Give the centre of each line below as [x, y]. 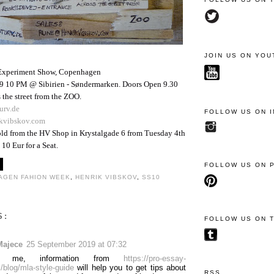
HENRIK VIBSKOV [106, 177]
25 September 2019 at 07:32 [76, 244]
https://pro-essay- [155, 258]
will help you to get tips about [130, 267]
